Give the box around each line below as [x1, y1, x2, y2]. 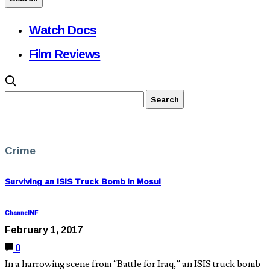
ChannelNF [5, 207, 38, 219]
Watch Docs [29, 17, 96, 42]
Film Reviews [29, 42, 101, 66]
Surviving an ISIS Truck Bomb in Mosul [5, 174, 161, 190]
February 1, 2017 [5, 221, 83, 239]
